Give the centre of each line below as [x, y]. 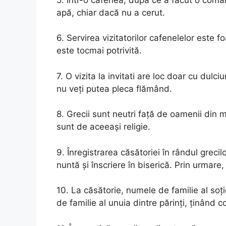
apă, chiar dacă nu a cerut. [111, 12]
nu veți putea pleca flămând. [114, 89]
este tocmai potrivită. [99, 50]
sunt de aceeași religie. [103, 127]
